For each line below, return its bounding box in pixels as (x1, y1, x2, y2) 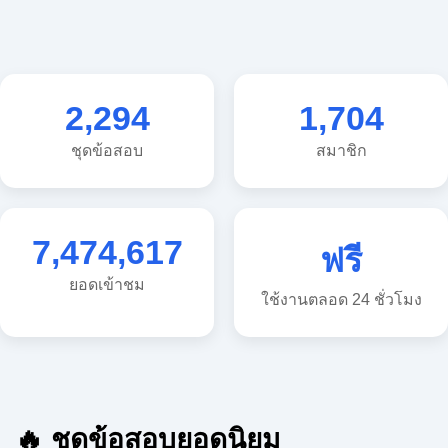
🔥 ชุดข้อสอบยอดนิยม (15, 359, 274, 396)
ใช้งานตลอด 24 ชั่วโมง (267, 233, 415, 255)
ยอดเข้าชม (71, 233, 143, 255)
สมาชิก (318, 98, 364, 120)
